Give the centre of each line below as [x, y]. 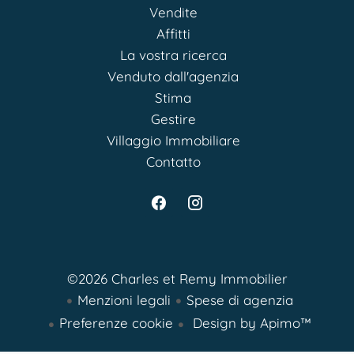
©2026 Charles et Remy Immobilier [177, 279]
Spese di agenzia [239, 300]
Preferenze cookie [116, 323]
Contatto [173, 162]
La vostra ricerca [173, 55]
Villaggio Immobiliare [173, 141]
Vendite [173, 13]
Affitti [173, 34]
